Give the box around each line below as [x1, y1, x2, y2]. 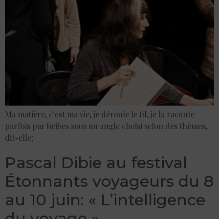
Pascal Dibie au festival [5, 153, 187, 173]
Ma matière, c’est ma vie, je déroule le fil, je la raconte [5, 109, 195, 120]
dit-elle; [5, 132, 33, 143]
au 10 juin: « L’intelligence [5, 190, 205, 210]
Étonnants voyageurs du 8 [5, 172, 214, 191]
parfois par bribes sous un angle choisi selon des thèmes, [5, 121, 207, 131]
